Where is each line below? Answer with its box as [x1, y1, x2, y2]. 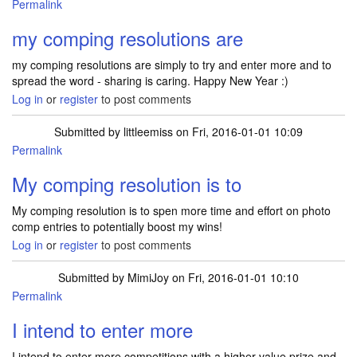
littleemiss [124, 124, 173, 139]
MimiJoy [127, 269, 169, 285]
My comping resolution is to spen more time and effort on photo [12, 202, 331, 218]
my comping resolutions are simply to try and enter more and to [12, 57, 331, 73]
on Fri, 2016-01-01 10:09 [173, 124, 303, 139]
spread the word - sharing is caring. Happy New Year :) [12, 73, 288, 88]
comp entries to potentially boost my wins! [12, 218, 222, 234]
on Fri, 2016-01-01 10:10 [169, 269, 299, 285]
